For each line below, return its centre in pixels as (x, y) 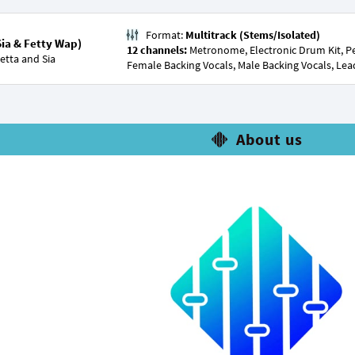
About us (269, 139)
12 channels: (158, 50)
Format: (166, 35)
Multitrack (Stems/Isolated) (253, 35)
